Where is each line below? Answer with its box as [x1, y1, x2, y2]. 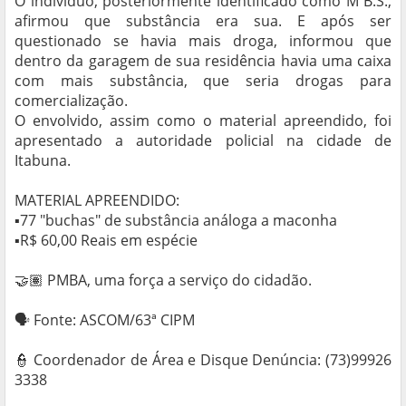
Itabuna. [14, 150, 74, 171]
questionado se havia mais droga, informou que [14, 31, 391, 52]
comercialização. [14, 91, 131, 111]
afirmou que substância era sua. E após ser [14, 11, 391, 32]
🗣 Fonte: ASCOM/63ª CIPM [14, 310, 198, 331]
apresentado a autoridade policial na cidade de [14, 130, 391, 151]
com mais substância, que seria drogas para [14, 71, 391, 92]
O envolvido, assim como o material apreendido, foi [14, 111, 391, 131]
